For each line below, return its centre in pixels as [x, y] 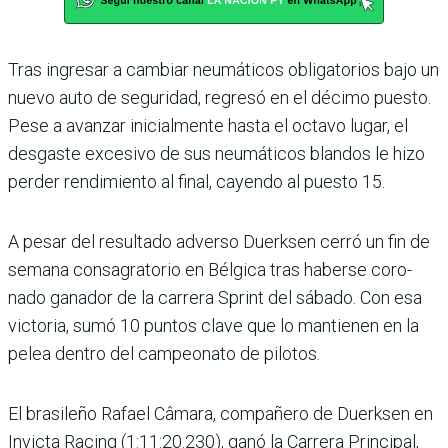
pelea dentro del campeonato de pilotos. [164, 354]
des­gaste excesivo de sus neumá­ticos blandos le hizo [216, 154]
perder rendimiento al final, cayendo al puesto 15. [196, 182]
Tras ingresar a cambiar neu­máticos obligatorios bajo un [223, 70]
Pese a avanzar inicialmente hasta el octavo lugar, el [208, 126]
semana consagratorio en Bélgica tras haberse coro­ [210, 270]
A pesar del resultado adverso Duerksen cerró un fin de [219, 242]
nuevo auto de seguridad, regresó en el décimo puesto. [219, 98]
